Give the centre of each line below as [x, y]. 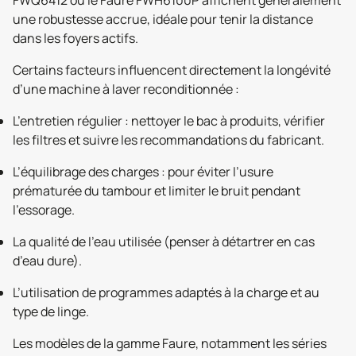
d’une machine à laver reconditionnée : [126, 89]
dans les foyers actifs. [75, 38]
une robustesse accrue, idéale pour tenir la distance [163, 19]
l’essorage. [44, 210]
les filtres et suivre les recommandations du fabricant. [168, 140]
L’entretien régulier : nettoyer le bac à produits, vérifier [169, 121]
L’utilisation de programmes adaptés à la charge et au [166, 292]
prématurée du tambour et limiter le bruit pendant [157, 191]
